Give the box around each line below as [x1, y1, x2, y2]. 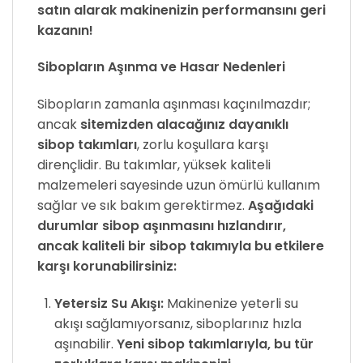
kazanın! [37, 20, 93, 40]
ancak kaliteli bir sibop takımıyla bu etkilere [37, 237, 324, 256]
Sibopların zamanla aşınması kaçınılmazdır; [37, 95, 310, 114]
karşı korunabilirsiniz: [37, 257, 177, 276]
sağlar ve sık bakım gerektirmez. [37, 196, 248, 216]
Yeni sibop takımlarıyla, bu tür [116, 334, 314, 353]
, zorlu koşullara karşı [137, 135, 268, 155]
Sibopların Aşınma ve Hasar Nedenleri [37, 58, 285, 77]
